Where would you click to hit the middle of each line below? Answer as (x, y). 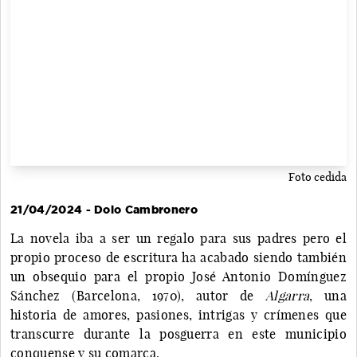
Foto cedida (318, 177)
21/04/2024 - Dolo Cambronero (104, 209)
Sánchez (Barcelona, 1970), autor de (138, 295)
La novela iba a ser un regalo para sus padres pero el (178, 238)
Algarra (288, 295)
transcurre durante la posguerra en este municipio (178, 333)
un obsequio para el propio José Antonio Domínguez (178, 276)
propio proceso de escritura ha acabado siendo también (178, 257)
